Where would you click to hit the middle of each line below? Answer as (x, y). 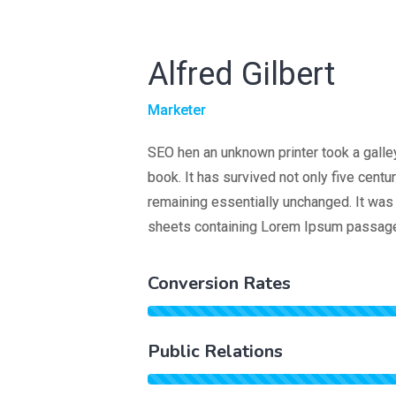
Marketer (176, 110)
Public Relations (215, 351)
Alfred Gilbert (241, 74)
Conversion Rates (219, 283)
